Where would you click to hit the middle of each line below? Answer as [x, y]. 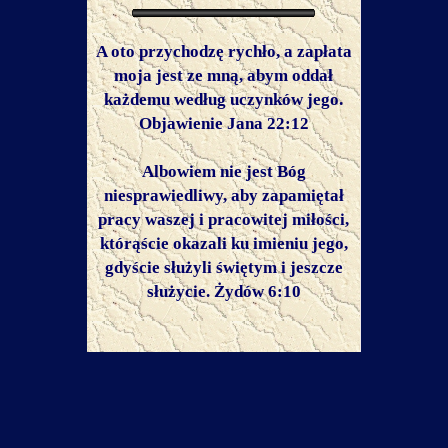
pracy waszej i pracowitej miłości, [224, 219]
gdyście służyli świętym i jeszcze [223, 267]
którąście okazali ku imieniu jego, [223, 243]
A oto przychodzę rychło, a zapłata [223, 51]
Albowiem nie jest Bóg [223, 171]
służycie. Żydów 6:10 [223, 291]
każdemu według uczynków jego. [224, 99]
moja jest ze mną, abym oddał [224, 75]
